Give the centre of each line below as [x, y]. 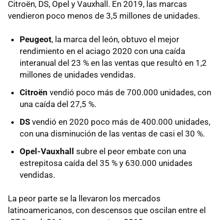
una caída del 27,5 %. [58, 104]
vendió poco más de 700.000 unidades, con [129, 93]
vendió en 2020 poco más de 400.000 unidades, [120, 122]
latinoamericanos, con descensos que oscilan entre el [107, 210]
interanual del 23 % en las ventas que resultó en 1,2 [113, 63]
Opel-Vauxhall [47, 151]
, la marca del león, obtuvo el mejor [115, 40]
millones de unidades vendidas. [78, 75]
